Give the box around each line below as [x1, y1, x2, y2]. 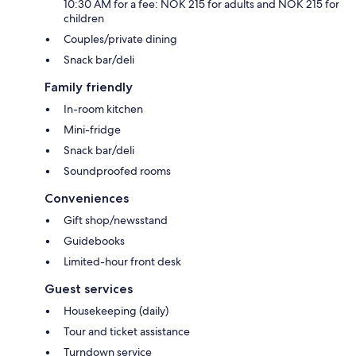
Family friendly [44, 79, 133, 95]
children [64, 10, 104, 25]
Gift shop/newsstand [64, 212, 168, 227]
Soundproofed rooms [64, 163, 171, 178]
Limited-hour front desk [64, 253, 181, 269]
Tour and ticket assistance [64, 323, 190, 339]
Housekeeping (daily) [64, 303, 168, 318]
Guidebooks [64, 233, 125, 248]
